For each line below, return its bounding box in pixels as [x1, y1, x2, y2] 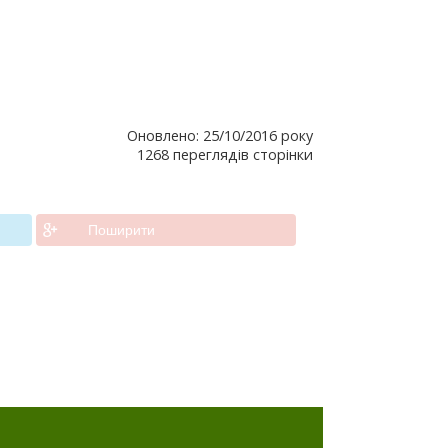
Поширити [88, 222, 156, 239]
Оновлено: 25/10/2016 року [127, 126, 313, 146]
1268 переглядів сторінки [137, 145, 313, 165]
